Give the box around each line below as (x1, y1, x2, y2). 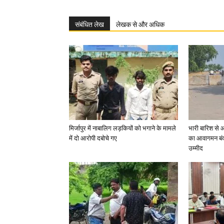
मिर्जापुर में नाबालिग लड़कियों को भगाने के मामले (69, 124, 176, 132)
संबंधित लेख (75, 20, 104, 28)
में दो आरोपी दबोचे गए (69, 134, 117, 142)
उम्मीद (188, 144, 203, 152)
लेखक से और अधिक (116, 20, 164, 28)
